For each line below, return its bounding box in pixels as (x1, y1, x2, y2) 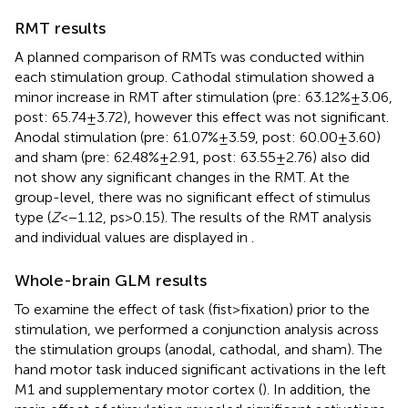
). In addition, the (262, 380, 371, 398)
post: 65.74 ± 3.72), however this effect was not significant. (15, 107, 389, 126)
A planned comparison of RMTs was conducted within (15, 47, 364, 66)
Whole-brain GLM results (15, 270, 207, 291)
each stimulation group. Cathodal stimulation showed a (15, 67, 374, 86)
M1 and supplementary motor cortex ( (15, 380, 262, 398)
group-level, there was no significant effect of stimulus (15, 188, 371, 206)
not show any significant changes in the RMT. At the (15, 168, 350, 186)
